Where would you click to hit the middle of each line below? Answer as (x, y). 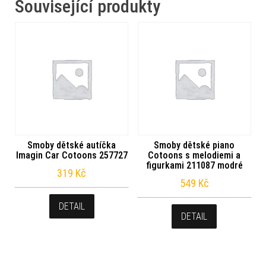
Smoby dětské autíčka (72, 145)
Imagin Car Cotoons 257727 (72, 156)
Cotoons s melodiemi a (194, 156)
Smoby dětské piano (194, 145)
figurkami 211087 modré (194, 166)
